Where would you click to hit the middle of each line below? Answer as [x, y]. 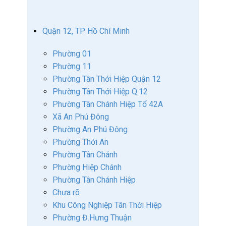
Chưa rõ [66, 192]
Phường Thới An [80, 142]
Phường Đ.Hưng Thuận [92, 218]
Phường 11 [72, 66]
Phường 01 [72, 54]
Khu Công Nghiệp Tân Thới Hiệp [107, 205]
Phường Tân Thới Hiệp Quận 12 [107, 79]
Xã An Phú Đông [81, 117]
